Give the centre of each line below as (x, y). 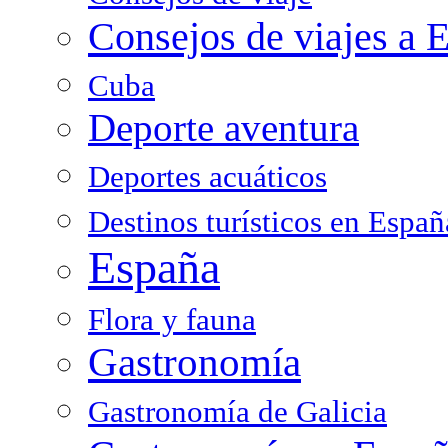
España (154, 267)
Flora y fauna (172, 319)
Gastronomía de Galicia (237, 411)
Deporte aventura (223, 127)
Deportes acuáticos (207, 176)
